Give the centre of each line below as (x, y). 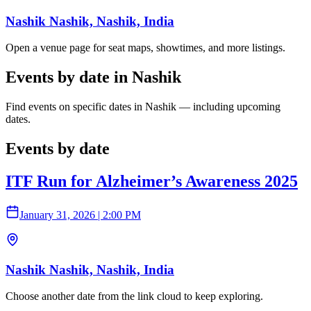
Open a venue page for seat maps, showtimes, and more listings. (145, 48)
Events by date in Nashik (93, 77)
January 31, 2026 (57, 215)
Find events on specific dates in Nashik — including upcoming (143, 107)
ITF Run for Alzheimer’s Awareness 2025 (152, 181)
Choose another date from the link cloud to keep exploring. (134, 296)
